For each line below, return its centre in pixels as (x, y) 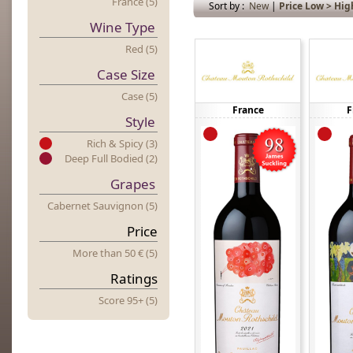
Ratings (134, 279)
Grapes (133, 184)
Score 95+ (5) (128, 300)
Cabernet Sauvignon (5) (102, 206)
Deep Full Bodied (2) (111, 158)
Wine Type (123, 27)
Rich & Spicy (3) (122, 143)
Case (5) (139, 96)
